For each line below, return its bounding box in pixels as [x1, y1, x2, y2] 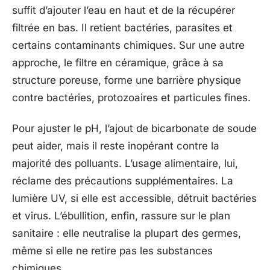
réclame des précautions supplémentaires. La [12, 175, 233, 187]
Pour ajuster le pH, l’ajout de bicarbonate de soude [12, 122, 257, 135]
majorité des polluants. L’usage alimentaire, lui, [12, 157, 238, 170]
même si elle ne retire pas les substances [12, 245, 213, 257]
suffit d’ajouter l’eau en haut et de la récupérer [12, 4, 235, 16]
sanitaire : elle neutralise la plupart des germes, [12, 227, 241, 240]
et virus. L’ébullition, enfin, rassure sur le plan [12, 210, 230, 222]
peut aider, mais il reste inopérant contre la [12, 140, 219, 152]
